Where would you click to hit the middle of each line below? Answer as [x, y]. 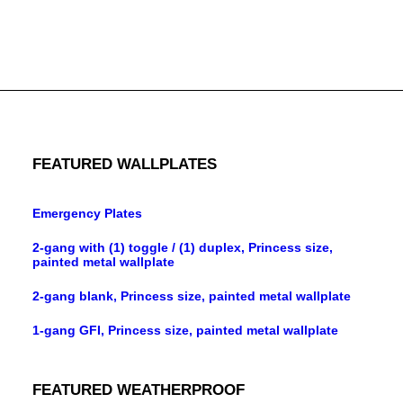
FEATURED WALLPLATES [125, 164]
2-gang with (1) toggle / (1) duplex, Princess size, [183, 247]
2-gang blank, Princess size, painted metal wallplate [192, 296]
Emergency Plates [87, 213]
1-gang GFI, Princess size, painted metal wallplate [185, 330]
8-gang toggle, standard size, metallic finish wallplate [201, 10]
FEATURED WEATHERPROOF [139, 390]
